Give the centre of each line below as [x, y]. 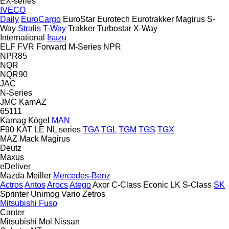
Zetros [94, 194]
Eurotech [113, 19]
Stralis [29, 28]
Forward [51, 47]
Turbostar [114, 28]
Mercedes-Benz [82, 175]
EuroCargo [41, 19]
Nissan [67, 221]
